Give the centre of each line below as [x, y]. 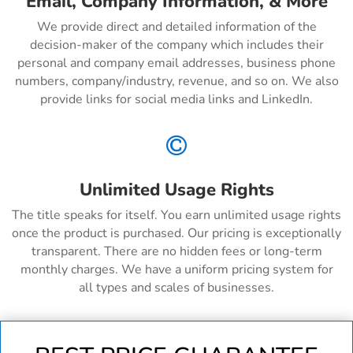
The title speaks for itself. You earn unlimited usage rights [176, 216]
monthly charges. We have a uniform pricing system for [176, 270]
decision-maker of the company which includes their [176, 45]
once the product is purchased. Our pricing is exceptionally [176, 234]
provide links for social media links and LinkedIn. [176, 100]
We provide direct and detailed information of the [176, 27]
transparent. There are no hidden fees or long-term [176, 252]
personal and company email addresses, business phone [176, 63]
